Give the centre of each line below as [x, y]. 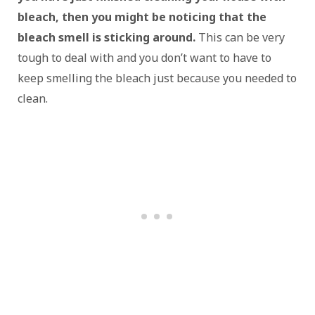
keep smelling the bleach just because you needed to [157, 78]
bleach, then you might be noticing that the [142, 17]
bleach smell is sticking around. [107, 38]
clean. [33, 99]
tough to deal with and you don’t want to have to [144, 58]
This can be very [240, 38]
